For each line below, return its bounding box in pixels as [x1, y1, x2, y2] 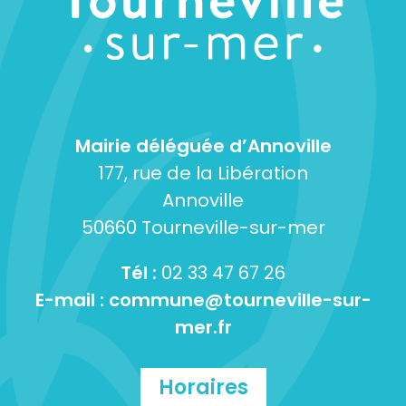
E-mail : [34, 286, 109, 313]
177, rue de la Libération [98, 159, 308, 186]
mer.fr [174, 314, 232, 340]
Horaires [158, 372, 248, 401]
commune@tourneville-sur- [108, 286, 372, 313]
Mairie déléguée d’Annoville [74, 132, 332, 159]
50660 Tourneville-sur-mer [81, 214, 325, 240]
